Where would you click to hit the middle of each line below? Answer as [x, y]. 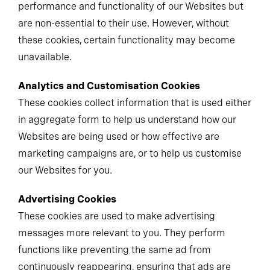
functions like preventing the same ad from [115, 250]
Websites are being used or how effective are [119, 137]
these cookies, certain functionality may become [127, 40]
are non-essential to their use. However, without [124, 23]
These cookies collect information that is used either [135, 103]
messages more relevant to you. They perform [122, 233]
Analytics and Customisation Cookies [109, 86]
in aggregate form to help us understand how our [127, 120]
